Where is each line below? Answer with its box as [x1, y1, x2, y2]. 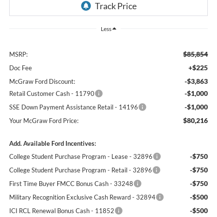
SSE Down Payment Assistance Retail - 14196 [9, 103, 138, 111]
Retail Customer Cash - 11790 [9, 89, 94, 97]
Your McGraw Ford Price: [9, 116, 78, 124]
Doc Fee [9, 63, 32, 72]
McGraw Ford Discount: [9, 77, 75, 85]
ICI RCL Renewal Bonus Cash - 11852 [9, 206, 114, 215]
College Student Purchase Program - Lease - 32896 [9, 152, 153, 160]
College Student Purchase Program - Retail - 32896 [9, 166, 152, 174]
